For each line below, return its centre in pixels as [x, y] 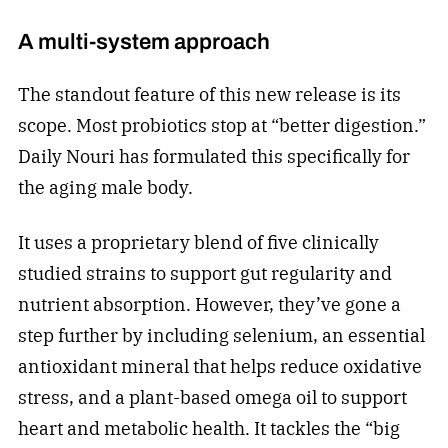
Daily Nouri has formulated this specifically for [213, 157]
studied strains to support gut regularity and [204, 273]
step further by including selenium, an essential [221, 335]
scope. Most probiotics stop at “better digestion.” [221, 126]
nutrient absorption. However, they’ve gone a [209, 304]
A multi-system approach [143, 42]
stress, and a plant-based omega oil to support [212, 397]
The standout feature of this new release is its [209, 95]
